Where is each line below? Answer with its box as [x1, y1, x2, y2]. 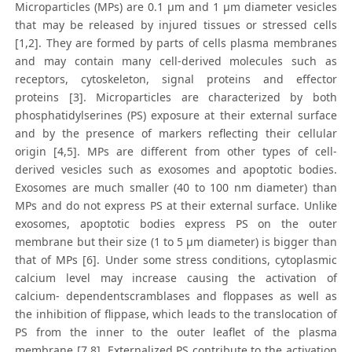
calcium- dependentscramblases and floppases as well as [15, 288, 337, 304]
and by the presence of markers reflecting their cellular [15, 126, 337, 141]
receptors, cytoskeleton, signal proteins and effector [15, 71, 337, 87]
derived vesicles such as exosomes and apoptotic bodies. [15, 162, 337, 178]
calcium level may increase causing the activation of [15, 270, 337, 286]
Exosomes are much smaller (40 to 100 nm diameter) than [15, 180, 337, 196]
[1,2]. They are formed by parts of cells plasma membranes [15, 35, 337, 51]
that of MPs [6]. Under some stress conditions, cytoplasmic [15, 252, 337, 268]
